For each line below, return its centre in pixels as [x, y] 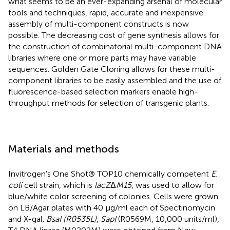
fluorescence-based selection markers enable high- [103, 92]
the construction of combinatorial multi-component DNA [115, 47]
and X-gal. [27, 219]
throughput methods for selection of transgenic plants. [109, 103]
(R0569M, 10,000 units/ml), [168, 219]
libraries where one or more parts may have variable [102, 58]
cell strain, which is [58, 185]
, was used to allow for [173, 185]
